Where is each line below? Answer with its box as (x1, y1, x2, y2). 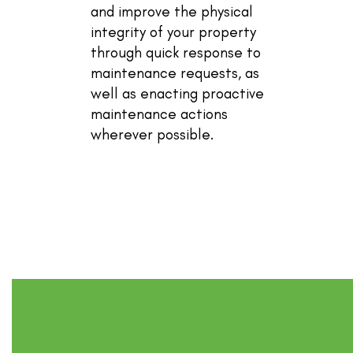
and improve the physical (91, 2, 253, 20)
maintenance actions (91, 104, 228, 123)
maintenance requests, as (91, 63, 259, 82)
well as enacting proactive (91, 84, 264, 102)
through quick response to (91, 43, 261, 61)
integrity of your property (91, 22, 256, 41)
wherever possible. (91, 124, 214, 143)
